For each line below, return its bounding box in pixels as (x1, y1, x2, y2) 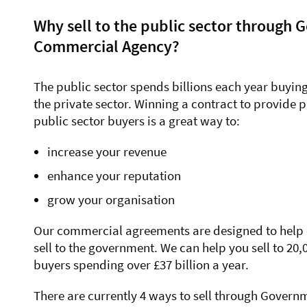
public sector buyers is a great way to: (34, 112, 240, 130)
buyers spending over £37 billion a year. (34, 256, 249, 273)
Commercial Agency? (34, 36, 180, 58)
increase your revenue (47, 143, 167, 160)
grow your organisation (47, 191, 175, 208)
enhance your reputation (47, 167, 181, 184)
